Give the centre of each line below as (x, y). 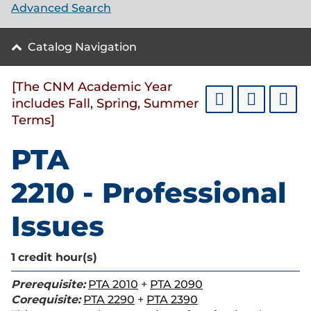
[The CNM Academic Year (92, 87)
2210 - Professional (149, 193)
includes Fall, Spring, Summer (105, 103)
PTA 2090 (176, 284)
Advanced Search (61, 8)
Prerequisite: (48, 284)
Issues (58, 226)
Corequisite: (46, 300)
